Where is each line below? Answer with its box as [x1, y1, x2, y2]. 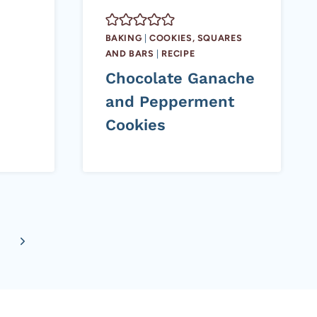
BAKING [105, 33, 142, 44]
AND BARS [105, 48, 154, 59]
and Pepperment [105, 92, 234, 110]
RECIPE [161, 48, 195, 59]
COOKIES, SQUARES [149, 33, 243, 44]
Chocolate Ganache [105, 69, 255, 87]
